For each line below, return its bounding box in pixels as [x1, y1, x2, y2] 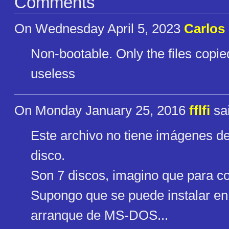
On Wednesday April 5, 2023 [14, 20, 184, 36]
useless [31, 66, 75, 82]
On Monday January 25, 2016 [14, 102, 189, 118]
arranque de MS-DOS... [31, 208, 168, 223]
